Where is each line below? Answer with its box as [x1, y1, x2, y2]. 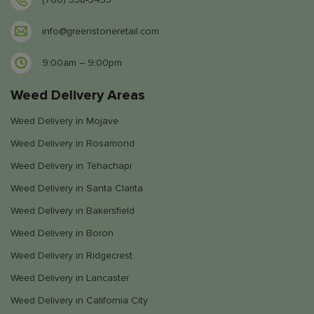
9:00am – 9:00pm [42, 57, 122, 69]
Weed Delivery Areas [11, 86, 145, 104]
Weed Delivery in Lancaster [11, 271, 129, 284]
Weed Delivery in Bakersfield [11, 204, 135, 217]
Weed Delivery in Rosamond [11, 137, 135, 149]
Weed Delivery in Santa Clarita [11, 182, 143, 194]
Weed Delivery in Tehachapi [11, 159, 132, 172]
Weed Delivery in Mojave [11, 114, 118, 127]
